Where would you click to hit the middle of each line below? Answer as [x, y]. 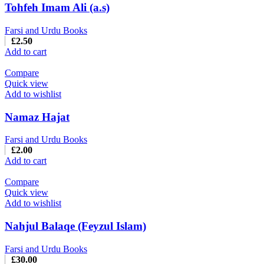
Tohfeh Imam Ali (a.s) [57, 8]
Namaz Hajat [37, 117]
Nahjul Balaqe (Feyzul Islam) [75, 226]
